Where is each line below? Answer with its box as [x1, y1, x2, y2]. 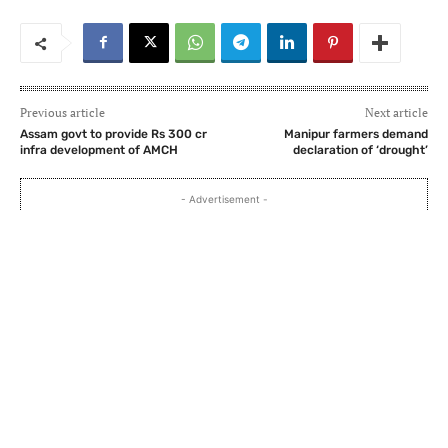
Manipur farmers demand [283, 127, 428, 142]
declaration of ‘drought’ [292, 143, 428, 158]
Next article [364, 105, 428, 121]
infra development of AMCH [20, 143, 178, 158]
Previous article [20, 105, 105, 121]
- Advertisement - [180, 193, 268, 206]
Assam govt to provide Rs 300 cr [20, 127, 207, 142]
